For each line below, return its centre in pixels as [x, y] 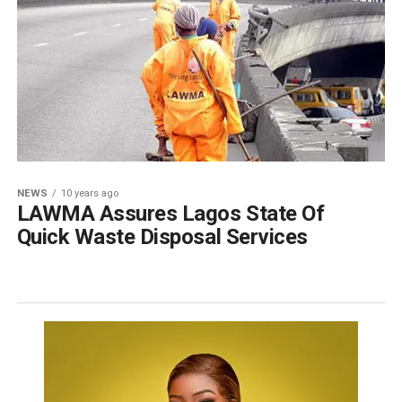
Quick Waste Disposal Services [162, 237]
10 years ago [89, 194]
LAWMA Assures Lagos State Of [170, 214]
